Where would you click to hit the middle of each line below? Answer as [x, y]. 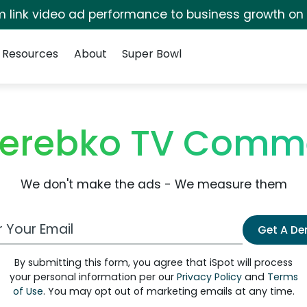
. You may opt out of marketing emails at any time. [169, 291]
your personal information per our [93, 277]
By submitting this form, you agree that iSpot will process [153, 262]
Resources [30, 54]
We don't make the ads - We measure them [153, 184]
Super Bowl [151, 54]
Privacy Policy [209, 277]
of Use [28, 291]
